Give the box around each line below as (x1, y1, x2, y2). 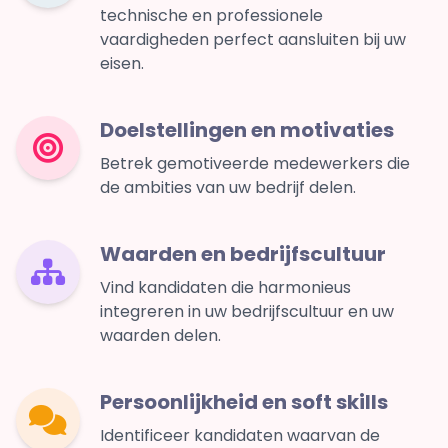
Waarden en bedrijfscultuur (100, 240, 386, 269)
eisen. (100, 52, 144, 76)
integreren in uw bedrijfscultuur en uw (100, 300, 394, 324)
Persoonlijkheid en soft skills (100, 388, 388, 417)
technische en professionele (100, 4, 323, 28)
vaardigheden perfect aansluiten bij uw (100, 28, 406, 52)
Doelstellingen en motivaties (100, 116, 394, 145)
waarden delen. (100, 324, 221, 348)
